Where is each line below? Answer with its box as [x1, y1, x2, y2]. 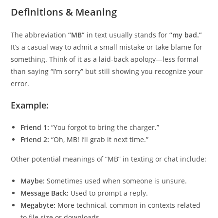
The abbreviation [11, 30, 69, 39]
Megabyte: [20, 200, 56, 210]
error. [11, 78, 30, 88]
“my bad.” [169, 30, 202, 39]
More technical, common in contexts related [55, 200, 201, 210]
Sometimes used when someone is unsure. [45, 176, 187, 185]
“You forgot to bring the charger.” [49, 122, 160, 132]
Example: [11, 99, 49, 111]
